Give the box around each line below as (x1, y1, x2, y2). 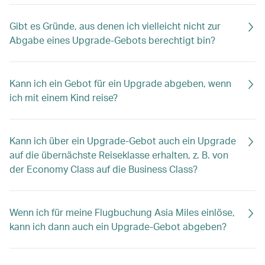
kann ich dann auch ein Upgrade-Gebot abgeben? (9, 220, 227, 232)
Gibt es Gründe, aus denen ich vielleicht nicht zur (9, 20, 221, 32)
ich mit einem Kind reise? (9, 91, 118, 104)
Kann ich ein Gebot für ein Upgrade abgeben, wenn (9, 77, 231, 89)
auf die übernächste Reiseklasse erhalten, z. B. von (9, 148, 228, 161)
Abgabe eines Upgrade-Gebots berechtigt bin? (9, 34, 215, 46)
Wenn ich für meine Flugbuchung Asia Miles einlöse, (9, 206, 235, 218)
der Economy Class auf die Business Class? (9, 163, 198, 175)
